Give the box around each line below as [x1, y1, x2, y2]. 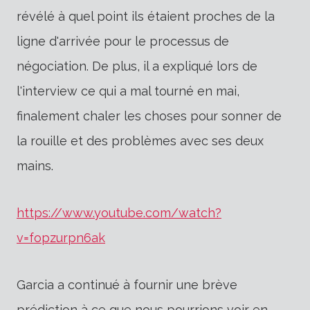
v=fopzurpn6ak [17, 230, 105, 245]
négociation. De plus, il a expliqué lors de [17, 58, 257, 73]
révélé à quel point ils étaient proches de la [17, 8, 275, 24]
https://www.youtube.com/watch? [17, 205, 221, 220]
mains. [17, 158, 53, 173]
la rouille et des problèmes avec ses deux [17, 133, 264, 148]
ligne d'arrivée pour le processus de [17, 33, 229, 48]
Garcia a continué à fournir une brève [17, 277, 237, 292]
